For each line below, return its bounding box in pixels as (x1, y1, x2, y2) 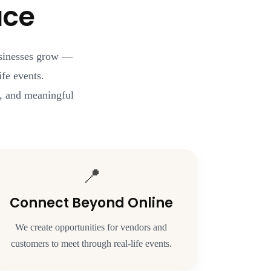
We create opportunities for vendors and (15, 221, 168, 232)
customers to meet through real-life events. (10, 238, 172, 249)
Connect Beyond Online (9, 193, 173, 212)
